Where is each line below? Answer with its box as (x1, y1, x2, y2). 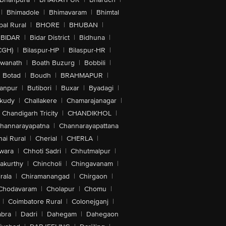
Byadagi (88, 84, 114, 92)
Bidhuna (79, 33, 105, 42)
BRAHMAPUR (60, 71, 103, 80)
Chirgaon (79, 172, 107, 181)
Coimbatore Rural (8, 197, 62, 206)
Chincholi (33, 159, 62, 168)
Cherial (35, 134, 57, 143)
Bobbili (84, 59, 105, 67)
